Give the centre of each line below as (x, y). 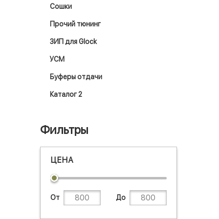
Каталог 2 (66, 94)
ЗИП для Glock (73, 42)
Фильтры (64, 130)
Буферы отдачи (76, 77)
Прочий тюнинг (75, 24)
